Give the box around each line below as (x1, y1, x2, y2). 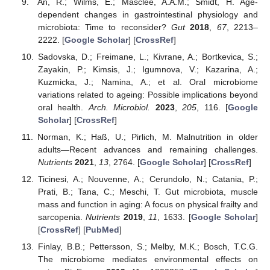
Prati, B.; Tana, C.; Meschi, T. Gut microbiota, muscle (37, 186, 258, 196)
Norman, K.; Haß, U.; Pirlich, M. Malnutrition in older (37, 131, 258, 142)
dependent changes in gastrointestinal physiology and (37, 9, 258, 19)
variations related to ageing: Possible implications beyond (37, 89, 258, 99)
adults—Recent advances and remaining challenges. (37, 144, 258, 154)
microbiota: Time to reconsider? (37, 22, 172, 32)
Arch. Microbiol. (88, 102, 151, 112)
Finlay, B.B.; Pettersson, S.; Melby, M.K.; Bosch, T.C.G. (37, 242, 258, 252)
